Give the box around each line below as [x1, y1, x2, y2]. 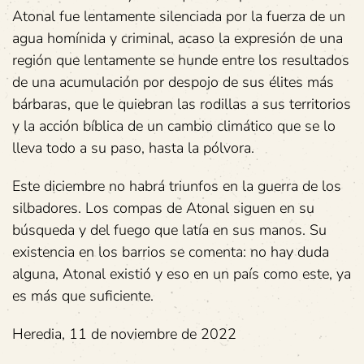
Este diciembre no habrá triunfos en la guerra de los [12, 176, 341, 197]
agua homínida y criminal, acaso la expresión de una [12, 28, 343, 49]
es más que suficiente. [12, 286, 154, 306]
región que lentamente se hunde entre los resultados [12, 50, 349, 71]
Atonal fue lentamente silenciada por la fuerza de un [12, 6, 345, 27]
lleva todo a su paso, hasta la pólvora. [12, 138, 254, 158]
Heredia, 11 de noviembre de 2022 [12, 324, 236, 344]
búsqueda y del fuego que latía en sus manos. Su [12, 220, 327, 240]
